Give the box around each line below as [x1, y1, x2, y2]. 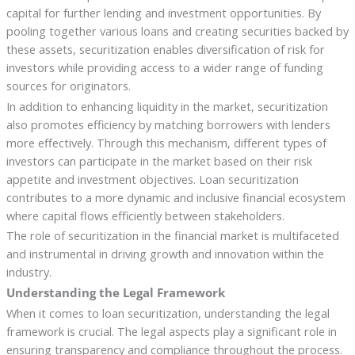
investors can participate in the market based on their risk [6, 152, 312, 169]
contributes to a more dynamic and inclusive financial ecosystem [6, 189, 345, 205]
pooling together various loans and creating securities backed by [6, 22, 349, 39]
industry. [6, 264, 52, 281]
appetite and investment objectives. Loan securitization [6, 170, 299, 187]
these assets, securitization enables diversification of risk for [6, 40, 325, 57]
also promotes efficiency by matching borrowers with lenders [6, 116, 330, 132]
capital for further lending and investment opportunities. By [6, 4, 321, 21]
